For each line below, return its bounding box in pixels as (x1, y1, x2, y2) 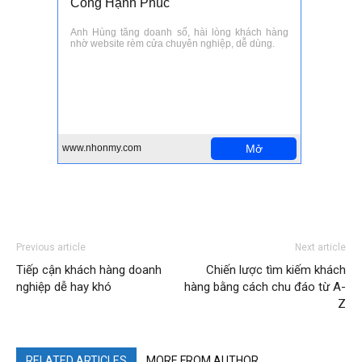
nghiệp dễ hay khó (16, 279, 112, 294)
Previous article (16, 241, 86, 253)
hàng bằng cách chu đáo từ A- (184, 279, 346, 294)
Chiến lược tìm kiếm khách (206, 262, 346, 277)
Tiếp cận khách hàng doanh (16, 262, 162, 277)
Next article (295, 241, 346, 253)
